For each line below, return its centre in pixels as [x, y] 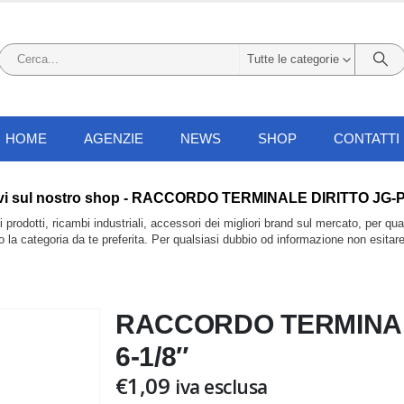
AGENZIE [113, 138]
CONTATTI [366, 138]
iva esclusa [221, 386]
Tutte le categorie [293, 59]
